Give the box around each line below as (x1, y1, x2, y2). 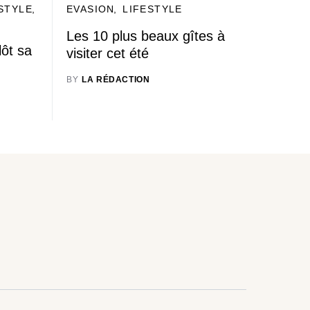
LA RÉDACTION (82, 75, 150, 84)
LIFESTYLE (122, 3, 183, 15)
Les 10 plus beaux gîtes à (66, 28, 225, 44)
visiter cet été (66, 46, 149, 61)
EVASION (66, 3, 115, 15)
